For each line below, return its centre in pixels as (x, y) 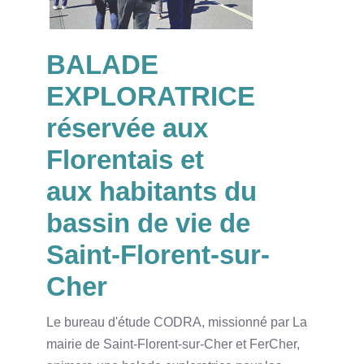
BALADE (102, 64)
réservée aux (127, 128)
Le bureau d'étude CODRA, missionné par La (176, 322)
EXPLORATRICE (150, 96)
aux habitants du (151, 191)
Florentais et (125, 159)
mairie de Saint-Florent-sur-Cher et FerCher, (173, 344)
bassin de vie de (148, 223)
